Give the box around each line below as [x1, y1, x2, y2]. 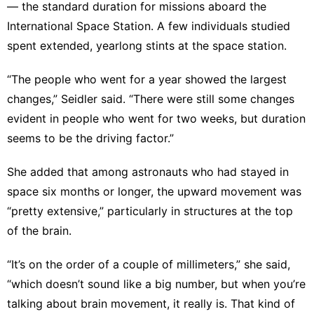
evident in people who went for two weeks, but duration [7, 111, 306, 125]
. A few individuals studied [151, 18, 290, 33]
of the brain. [7, 223, 71, 238]
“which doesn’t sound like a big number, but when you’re [7, 276, 306, 291]
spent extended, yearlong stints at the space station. [7, 38, 287, 53]
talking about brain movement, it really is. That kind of [7, 296, 295, 310]
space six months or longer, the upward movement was [7, 184, 301, 198]
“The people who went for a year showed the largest [7, 71, 287, 86]
